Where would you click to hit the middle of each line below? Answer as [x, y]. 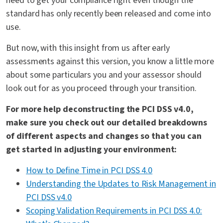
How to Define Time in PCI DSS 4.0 [89, 171]
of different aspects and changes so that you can [104, 136]
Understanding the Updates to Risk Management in [121, 184]
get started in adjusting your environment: [92, 150]
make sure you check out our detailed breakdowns [107, 123]
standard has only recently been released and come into [109, 14]
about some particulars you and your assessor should [104, 75]
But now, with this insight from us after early [88, 48]
